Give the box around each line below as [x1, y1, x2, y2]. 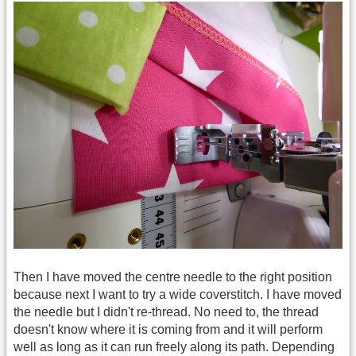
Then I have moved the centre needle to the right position [14, 270, 332, 284]
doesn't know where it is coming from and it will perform [14, 323, 323, 337]
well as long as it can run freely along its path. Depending [14, 340, 335, 354]
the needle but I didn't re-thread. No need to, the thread [14, 305, 319, 319]
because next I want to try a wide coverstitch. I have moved [14, 288, 342, 302]
